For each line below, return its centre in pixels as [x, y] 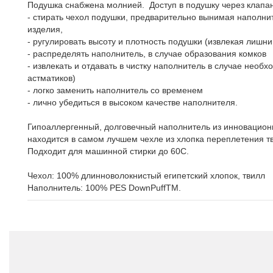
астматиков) [51, 78]
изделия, [45, 29]
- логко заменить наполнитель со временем [115, 90]
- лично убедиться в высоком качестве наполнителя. [133, 102]
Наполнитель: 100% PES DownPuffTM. [104, 188]
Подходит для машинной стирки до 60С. [108, 151]
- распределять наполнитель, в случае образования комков [147, 54]
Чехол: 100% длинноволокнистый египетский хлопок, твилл [146, 175]
